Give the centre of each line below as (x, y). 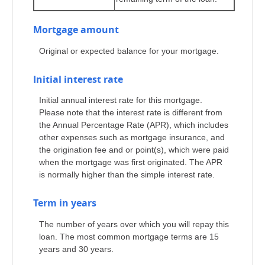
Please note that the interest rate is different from (131, 113)
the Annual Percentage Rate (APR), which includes (134, 125)
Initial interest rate (78, 79)
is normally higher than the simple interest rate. (127, 175)
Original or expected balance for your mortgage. (129, 51)
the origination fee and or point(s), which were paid (134, 150)
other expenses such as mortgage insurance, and (132, 138)
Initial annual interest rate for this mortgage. (121, 100)
